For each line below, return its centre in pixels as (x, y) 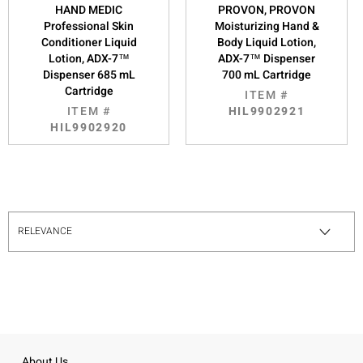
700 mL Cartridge (267, 75)
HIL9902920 (89, 127)
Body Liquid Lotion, (267, 42)
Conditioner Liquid (89, 42)
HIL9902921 (267, 111)
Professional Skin (89, 26)
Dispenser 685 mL (89, 75)
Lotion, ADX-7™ (89, 58)
